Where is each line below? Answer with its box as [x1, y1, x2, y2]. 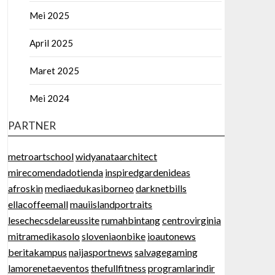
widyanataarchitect [75, 150, 157, 162]
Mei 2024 [29, 93, 69, 104]
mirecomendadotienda [7, 166, 103, 178]
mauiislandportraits [69, 198, 152, 210]
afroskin [7, 182, 43, 194]
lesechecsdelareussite [7, 214, 99, 226]
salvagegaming [134, 246, 198, 258]
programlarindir [147, 262, 215, 274]
